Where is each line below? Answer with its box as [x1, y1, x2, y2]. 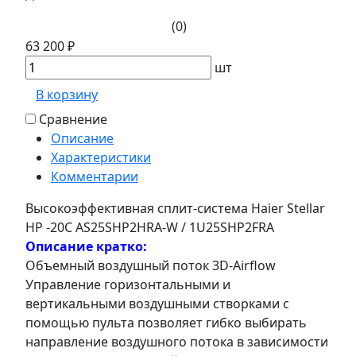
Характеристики [51, 148, 151, 166]
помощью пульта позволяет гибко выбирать [25, 313, 307, 331]
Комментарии [51, 167, 138, 185]
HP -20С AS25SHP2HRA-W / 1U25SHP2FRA [25, 218, 274, 236]
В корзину [36, 85, 98, 103]
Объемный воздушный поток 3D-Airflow [25, 256, 276, 274]
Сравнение [39, 110, 107, 128]
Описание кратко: [25, 237, 147, 255]
